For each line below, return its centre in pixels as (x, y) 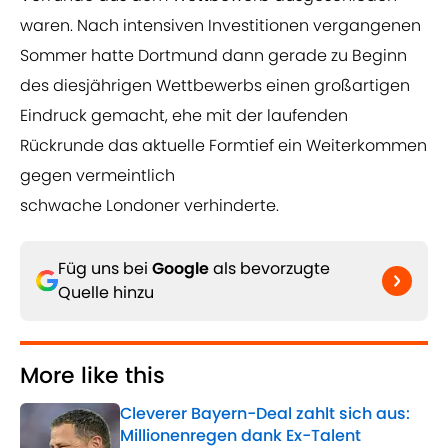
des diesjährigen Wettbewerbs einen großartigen (215, 86)
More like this (92, 376)
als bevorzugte (269, 269)
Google (180, 269)
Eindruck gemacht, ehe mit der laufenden (184, 116)
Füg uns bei (105, 269)
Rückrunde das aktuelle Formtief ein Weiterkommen (223, 146)
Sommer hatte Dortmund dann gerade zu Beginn (213, 56)
